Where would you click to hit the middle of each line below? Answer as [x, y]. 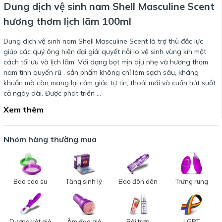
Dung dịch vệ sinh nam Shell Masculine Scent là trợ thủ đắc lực [103, 41]
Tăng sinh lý [84, 181]
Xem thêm [24, 110]
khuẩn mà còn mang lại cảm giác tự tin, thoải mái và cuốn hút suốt [110, 83]
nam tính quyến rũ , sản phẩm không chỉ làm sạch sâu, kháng [101, 72]
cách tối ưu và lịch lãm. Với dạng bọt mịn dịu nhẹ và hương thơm [106, 62]
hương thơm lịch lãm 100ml [67, 21]
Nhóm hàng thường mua [50, 139]
